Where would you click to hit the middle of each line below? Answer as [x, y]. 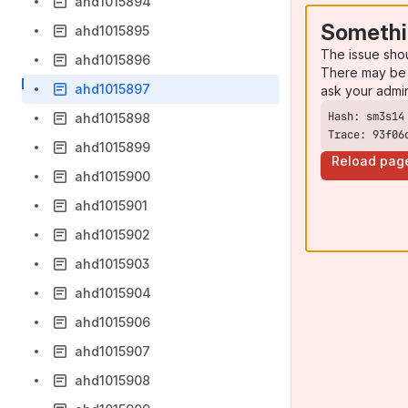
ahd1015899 [112, 147]
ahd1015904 [113, 293]
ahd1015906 [112, 322]
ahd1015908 [112, 380]
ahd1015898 [112, 118]
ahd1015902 [112, 235]
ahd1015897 [112, 89]
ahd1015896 [112, 60]
